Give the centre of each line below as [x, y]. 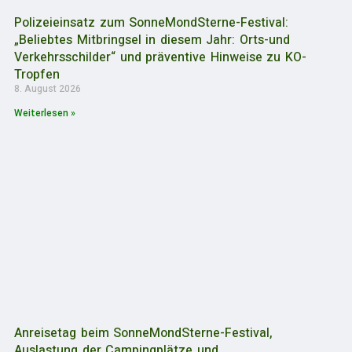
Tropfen [37, 74]
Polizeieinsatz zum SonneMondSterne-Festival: [152, 22]
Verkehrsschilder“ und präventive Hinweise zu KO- [161, 57]
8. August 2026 [48, 88]
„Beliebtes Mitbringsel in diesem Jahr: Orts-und [152, 40]
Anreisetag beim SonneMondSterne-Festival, [144, 333]
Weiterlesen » [45, 113]
